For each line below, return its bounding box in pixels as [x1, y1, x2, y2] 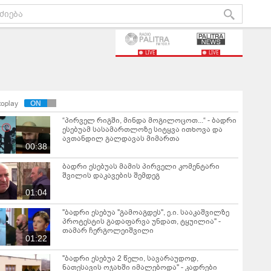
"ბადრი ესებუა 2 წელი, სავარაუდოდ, [62, 253, 198, 263]
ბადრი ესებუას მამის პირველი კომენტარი [62, 162, 220, 171]
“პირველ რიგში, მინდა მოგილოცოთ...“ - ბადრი [62, 116, 237, 125]
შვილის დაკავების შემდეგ [62, 171, 160, 180]
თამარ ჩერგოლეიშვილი [62, 226, 154, 235]
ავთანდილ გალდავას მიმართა [62, 134, 180, 143]
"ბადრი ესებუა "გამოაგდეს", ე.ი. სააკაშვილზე [62, 207, 229, 217]
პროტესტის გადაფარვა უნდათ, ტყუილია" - [62, 217, 221, 226]
